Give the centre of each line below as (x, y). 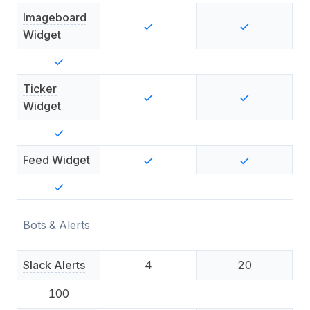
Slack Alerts (54, 265)
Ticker (40, 89)
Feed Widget (56, 160)
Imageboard (55, 17)
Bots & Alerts (56, 225)
